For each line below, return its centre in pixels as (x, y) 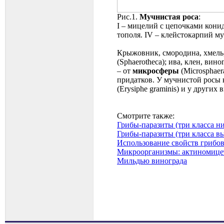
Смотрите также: (146, 115)
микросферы (156, 70)
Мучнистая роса (169, 16)
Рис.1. (128, 16)
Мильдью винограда (152, 160)
